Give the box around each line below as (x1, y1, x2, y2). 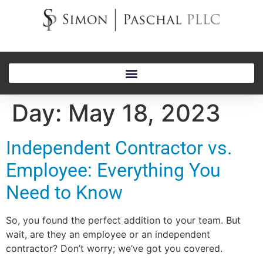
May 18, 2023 (68, 99, 221, 127)
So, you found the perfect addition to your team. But (6, 214, 241, 226)
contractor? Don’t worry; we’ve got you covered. (6, 242, 222, 254)
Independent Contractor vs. (6, 137, 232, 159)
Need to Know (6, 181, 123, 204)
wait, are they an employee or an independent (6, 228, 210, 240)
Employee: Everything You (6, 159, 221, 181)
